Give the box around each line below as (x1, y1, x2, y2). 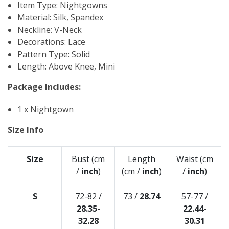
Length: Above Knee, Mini (17, 61, 116, 73)
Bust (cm (72, 153, 105, 165)
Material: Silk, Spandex (17, 12, 104, 24)
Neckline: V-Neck (17, 24, 82, 36)
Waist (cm (176, 153, 213, 165)
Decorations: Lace (17, 36, 86, 48)
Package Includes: (8, 81, 81, 93)
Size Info (8, 124, 43, 136)
